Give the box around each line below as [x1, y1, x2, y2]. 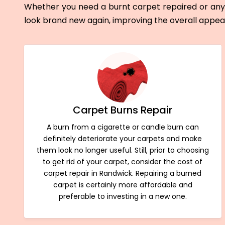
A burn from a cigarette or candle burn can [46, 122, 199, 132]
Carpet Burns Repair [73, 102, 173, 117]
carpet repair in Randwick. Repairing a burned [44, 168, 202, 178]
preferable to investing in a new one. [58, 191, 187, 201]
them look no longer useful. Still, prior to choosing [36, 145, 209, 155]
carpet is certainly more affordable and [53, 179, 192, 190]
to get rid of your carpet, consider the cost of [43, 156, 203, 167]
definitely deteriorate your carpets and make [43, 133, 202, 144]
